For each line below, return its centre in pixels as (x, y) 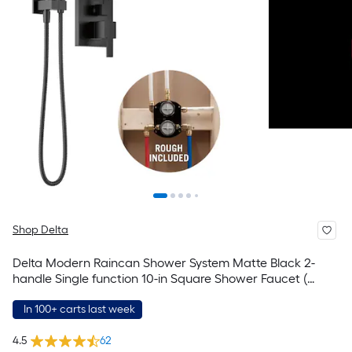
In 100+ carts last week (79, 309)
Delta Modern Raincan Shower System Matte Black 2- (164, 263)
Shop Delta (40, 230)
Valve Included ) (58, 294)
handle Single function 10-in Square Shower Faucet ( (160, 279)
